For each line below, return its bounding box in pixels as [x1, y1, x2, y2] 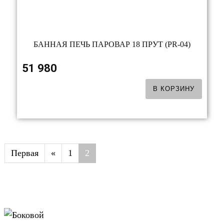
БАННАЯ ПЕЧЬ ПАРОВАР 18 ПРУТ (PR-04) [33, 40, 190, 48]
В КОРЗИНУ [153, 85, 194, 92]
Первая [11, 148, 38, 158]
